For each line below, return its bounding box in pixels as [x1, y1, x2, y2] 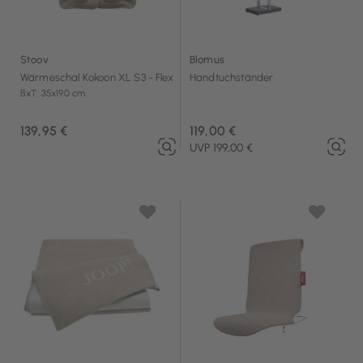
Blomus [190, 53, 224, 66]
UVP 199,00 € [190, 141, 253, 156]
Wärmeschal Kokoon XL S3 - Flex [20, 70, 173, 83]
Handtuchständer [190, 70, 274, 83]
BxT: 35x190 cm [20, 87, 86, 99]
